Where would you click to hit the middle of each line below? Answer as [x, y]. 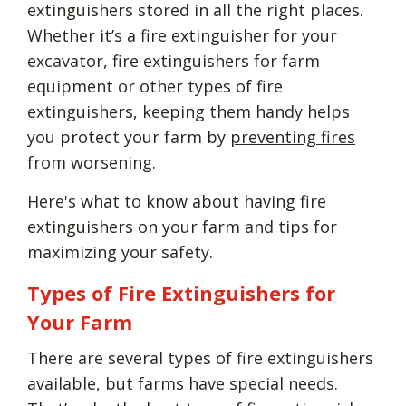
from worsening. [92, 162]
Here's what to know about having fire [177, 201]
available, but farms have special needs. [183, 383]
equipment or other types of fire [155, 86]
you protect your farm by [129, 136]
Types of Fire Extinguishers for [181, 292]
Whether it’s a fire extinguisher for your [182, 35]
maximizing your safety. [120, 251]
